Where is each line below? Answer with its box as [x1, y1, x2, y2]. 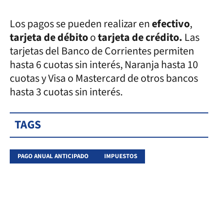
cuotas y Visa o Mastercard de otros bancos [10, 70, 198, 86]
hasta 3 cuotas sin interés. [10, 84, 123, 100]
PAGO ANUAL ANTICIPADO [18, 151, 89, 161]
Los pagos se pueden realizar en [10, 16, 152, 32]
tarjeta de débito [10, 29, 88, 45]
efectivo [152, 16, 190, 32]
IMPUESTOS [104, 151, 137, 161]
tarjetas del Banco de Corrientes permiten [10, 43, 194, 59]
